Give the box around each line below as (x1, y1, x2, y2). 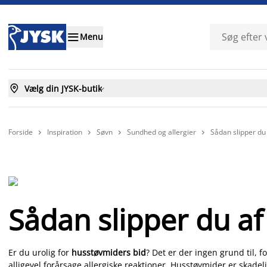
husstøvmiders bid (72, 247, 146, 258)
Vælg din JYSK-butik (24, 82, 102, 94)
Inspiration (47, 127, 82, 137)
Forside (8, 126, 33, 137)
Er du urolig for (8, 247, 72, 258)
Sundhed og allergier (127, 127, 196, 137)
